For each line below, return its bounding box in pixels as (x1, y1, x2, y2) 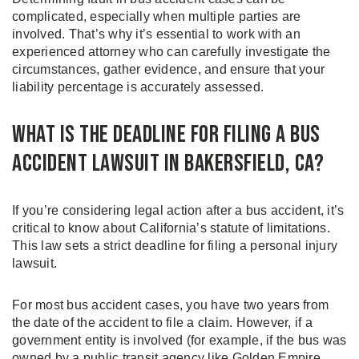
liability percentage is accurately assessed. (12, 80, 264, 95)
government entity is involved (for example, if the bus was (12, 333, 347, 348)
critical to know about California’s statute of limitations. (12, 221, 330, 236)
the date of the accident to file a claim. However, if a (12, 316, 313, 330)
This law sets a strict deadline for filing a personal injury (12, 239, 337, 253)
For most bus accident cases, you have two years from (12, 298, 329, 313)
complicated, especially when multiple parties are (12, 10, 301, 24)
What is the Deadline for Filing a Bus (12, 120, 321, 150)
